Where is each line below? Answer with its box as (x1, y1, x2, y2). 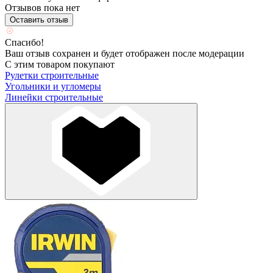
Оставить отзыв (10, 15, 68, 25)
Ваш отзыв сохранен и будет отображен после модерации (5, 48, 244, 59)
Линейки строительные (5, 92, 103, 103)
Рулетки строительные (5, 70, 99, 81)
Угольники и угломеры (5, 81, 101, 92)
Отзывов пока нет (5, 2, 80, 13)
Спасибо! (5, 37, 44, 48)
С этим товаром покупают (5, 59, 115, 70)
